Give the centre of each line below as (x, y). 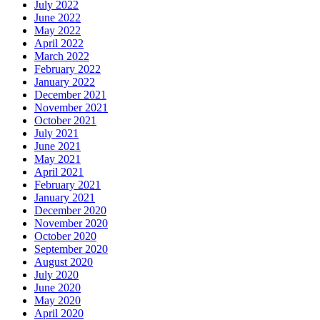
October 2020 (65, 236)
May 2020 (57, 300)
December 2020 (70, 210)
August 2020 (64, 261)
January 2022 (65, 81)
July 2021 (56, 133)
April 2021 (59, 171)
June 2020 (57, 287)
